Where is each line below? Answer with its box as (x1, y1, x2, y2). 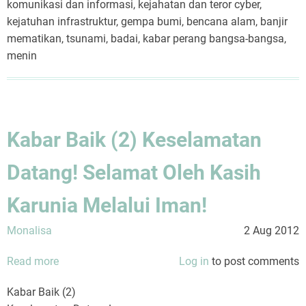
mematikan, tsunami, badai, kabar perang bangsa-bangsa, (7, 32, 286, 46)
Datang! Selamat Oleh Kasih (7, 161, 261, 185)
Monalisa (7, 224, 52, 238)
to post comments (209, 255, 299, 268)
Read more (7, 255, 59, 268)
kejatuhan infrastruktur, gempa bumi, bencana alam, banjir (7, 15, 288, 29)
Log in (179, 255, 209, 268)
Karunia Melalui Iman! (7, 193, 207, 218)
